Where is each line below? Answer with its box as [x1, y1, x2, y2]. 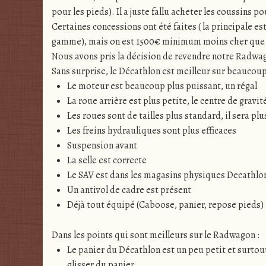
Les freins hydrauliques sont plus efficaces [66, 124, 236, 138]
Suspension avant [66, 139, 137, 153]
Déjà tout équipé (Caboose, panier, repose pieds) [66, 198, 264, 212]
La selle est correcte [66, 154, 147, 167]
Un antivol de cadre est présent [66, 183, 191, 197]
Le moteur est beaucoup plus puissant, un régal [66, 80, 257, 93]
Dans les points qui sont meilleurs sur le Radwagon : [52, 228, 259, 242]
